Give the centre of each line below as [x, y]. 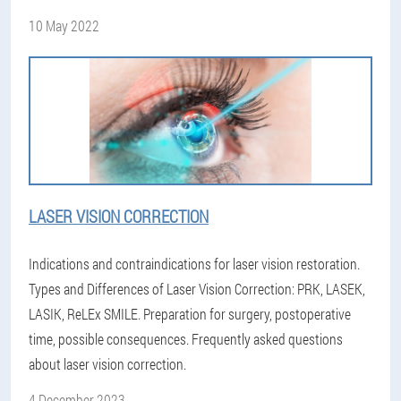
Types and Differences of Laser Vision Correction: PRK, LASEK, [197, 289]
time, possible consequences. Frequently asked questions [186, 339]
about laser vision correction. [107, 364]
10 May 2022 [64, 26]
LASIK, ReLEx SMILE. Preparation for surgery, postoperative [190, 314]
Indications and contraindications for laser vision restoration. [194, 264]
